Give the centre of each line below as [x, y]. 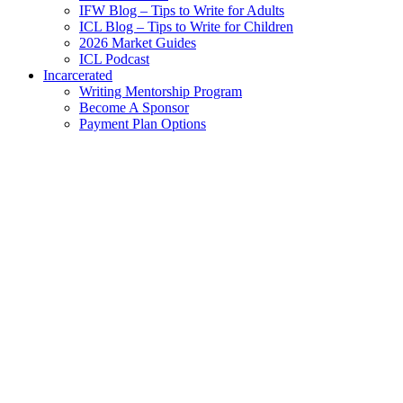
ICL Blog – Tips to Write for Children [186, 27]
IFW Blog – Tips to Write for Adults [182, 11]
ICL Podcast [114, 59]
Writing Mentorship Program [161, 92]
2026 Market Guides [138, 43]
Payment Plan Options [143, 124]
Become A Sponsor [134, 108]
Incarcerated [78, 76]
